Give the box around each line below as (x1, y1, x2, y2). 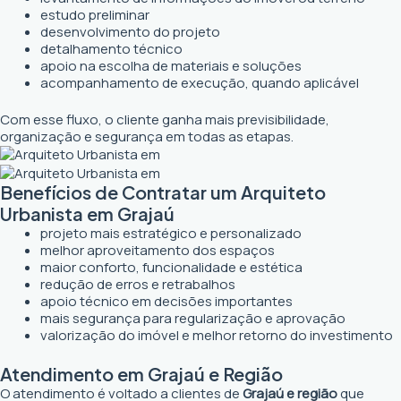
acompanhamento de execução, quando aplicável (40, 73, 359, 92)
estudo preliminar (40, 4, 149, 24)
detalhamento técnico (40, 38, 183, 58)
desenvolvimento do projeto (40, 21, 220, 41)
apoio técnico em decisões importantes (40, 291, 293, 311)
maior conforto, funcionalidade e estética (40, 257, 303, 277)
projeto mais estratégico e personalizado (40, 223, 302, 243)
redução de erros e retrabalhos (40, 274, 235, 294)
